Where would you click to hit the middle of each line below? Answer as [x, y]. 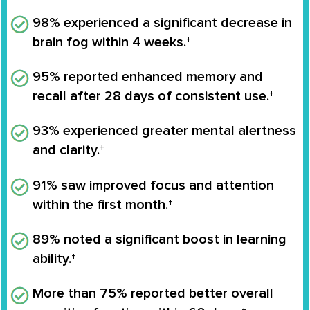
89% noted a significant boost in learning [159, 240]
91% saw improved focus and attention [153, 185]
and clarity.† [69, 151]
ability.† [54, 259]
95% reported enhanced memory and [148, 76]
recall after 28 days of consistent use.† [153, 96]
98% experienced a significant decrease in [162, 22]
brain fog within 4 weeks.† [112, 42]
